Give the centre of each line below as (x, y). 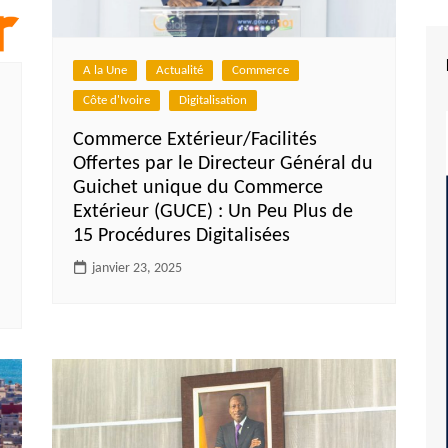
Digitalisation (213, 100)
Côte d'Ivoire (117, 100)
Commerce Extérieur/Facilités (195, 139)
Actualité (180, 70)
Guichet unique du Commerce (198, 187)
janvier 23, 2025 (137, 268)
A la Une (105, 70)
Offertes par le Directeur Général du (223, 163)
